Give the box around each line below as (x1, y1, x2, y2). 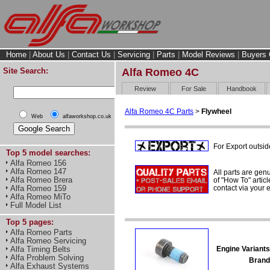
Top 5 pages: (6, 218, 54, 227)
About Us (33, 50, 65, 59)
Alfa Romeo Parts (10, 228, 72, 237)
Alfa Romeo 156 (10, 159, 66, 168)
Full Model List (10, 201, 61, 210)
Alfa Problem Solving (10, 253, 84, 262)
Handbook (227, 84, 257, 92)
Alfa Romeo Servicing (10, 236, 86, 245)
